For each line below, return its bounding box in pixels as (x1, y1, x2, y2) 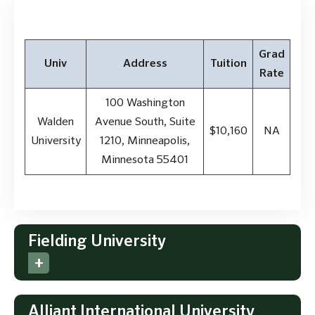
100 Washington (105, 97, 185, 109)
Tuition (210, 58, 247, 70)
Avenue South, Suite (94, 116, 195, 128)
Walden (37, 116, 74, 128)
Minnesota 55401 (101, 154, 188, 166)
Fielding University (28, 233, 166, 250)
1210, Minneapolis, (100, 135, 190, 147)
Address (122, 58, 167, 70)
